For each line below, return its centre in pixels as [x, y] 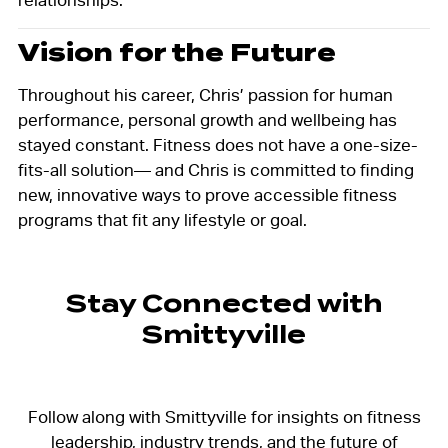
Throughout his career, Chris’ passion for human [205, 95]
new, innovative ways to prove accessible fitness [207, 195]
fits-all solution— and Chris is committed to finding [215, 170]
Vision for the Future [176, 53]
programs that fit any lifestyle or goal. [162, 220]
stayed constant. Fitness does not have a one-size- [217, 145]
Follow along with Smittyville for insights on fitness [224, 417]
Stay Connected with [224, 304]
